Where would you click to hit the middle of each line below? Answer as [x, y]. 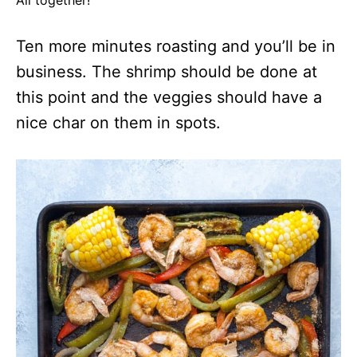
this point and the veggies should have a [169, 98]
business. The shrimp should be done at [167, 72]
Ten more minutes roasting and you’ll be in [176, 47]
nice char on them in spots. [118, 123]
